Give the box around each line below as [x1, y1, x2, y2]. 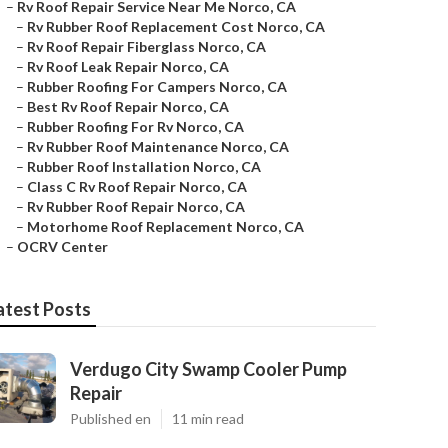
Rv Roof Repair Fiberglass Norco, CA [27, 38, 266, 55]
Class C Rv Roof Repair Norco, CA [27, 178, 247, 195]
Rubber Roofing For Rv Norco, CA [27, 118, 244, 135]
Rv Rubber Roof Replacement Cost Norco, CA [27, 18, 325, 35]
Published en [70, 410, 151, 427]
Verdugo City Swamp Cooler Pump [70, 358, 347, 380]
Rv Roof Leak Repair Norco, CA [27, 58, 229, 75]
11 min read [172, 410, 244, 427]
